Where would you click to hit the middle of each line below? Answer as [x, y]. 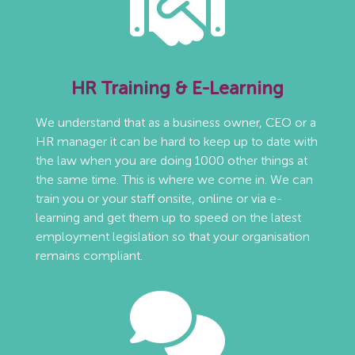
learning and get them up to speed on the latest [168, 217]
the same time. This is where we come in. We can [174, 179]
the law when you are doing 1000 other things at [171, 160]
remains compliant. [89, 255]
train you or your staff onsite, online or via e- [158, 198]
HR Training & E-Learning [177, 88]
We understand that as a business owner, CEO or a [176, 122]
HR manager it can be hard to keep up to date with [176, 141]
